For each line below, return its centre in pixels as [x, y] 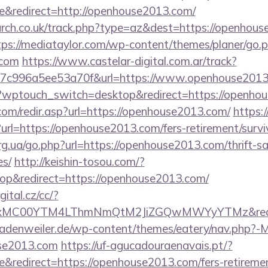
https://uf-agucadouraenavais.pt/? [147, 245]
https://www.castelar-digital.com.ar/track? [129, 61]
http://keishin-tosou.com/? [79, 162]
